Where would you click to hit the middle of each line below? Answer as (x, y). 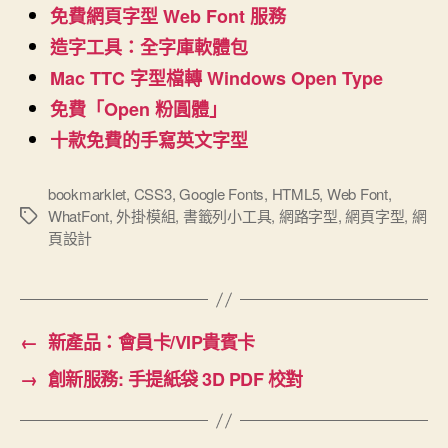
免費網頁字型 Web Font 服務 (168, 16)
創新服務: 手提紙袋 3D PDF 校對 (175, 379)
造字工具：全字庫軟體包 (149, 47)
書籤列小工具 (227, 216)
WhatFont (78, 216)
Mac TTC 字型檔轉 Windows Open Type (216, 78)
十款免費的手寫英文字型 (149, 140)
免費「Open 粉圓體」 (138, 109)
